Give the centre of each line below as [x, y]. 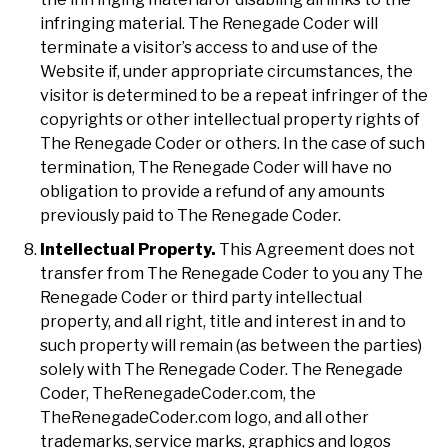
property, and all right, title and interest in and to [223, 321]
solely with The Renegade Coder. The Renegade [221, 369]
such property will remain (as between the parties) [231, 345]
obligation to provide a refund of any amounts [212, 191]
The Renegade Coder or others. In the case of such [232, 143]
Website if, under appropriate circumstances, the [226, 71]
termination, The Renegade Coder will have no [216, 167]
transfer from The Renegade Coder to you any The [231, 273]
